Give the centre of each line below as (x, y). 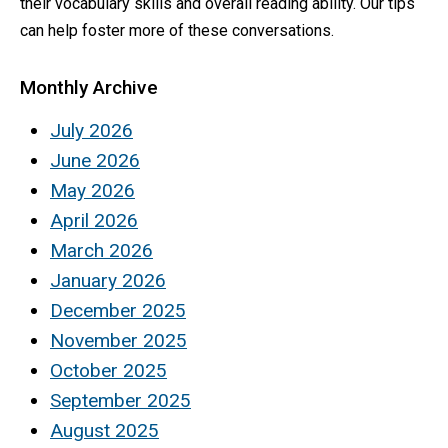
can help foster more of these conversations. (177, 30)
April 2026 (94, 221)
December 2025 (118, 311)
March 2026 (101, 251)
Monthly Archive (89, 87)
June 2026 (95, 161)
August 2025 (104, 431)
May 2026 (92, 191)
